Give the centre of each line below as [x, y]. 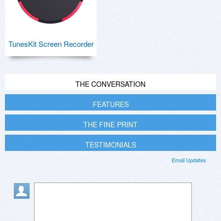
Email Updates [189, 160]
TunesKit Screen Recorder [51, 43]
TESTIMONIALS [110, 144]
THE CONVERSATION [110, 84]
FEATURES [110, 104]
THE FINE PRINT [110, 124]
